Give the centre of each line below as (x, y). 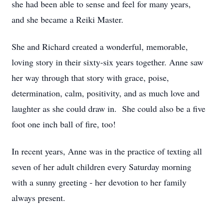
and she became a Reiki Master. (68, 19)
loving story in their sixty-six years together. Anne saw (108, 62)
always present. (39, 198)
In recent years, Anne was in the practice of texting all (107, 151)
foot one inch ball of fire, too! (64, 124)
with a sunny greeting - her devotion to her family (99, 182)
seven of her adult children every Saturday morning (101, 167)
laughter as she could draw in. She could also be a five (108, 108)
